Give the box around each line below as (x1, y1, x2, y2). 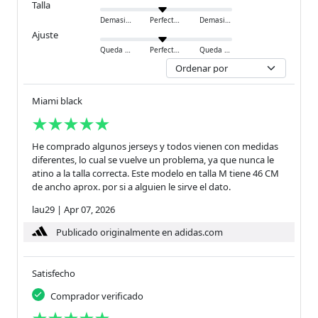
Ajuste (32, 28, 58, 42)
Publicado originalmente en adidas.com (56, 225, 223, 238)
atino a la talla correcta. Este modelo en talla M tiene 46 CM (32, 167, 279, 180)
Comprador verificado (50, 290, 143, 303)
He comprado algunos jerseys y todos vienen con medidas (32, 140, 278, 153)
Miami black (32, 94, 82, 108)
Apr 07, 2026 (64, 203, 115, 216)
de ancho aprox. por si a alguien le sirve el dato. (32, 180, 231, 194)
